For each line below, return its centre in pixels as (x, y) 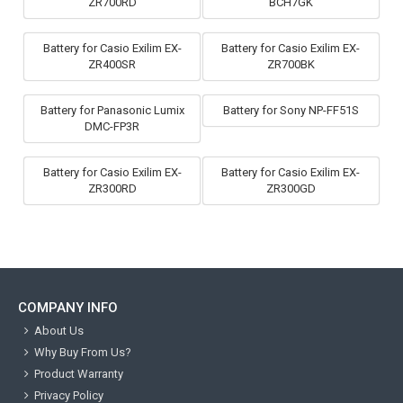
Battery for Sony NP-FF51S (291, 111)
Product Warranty (79, 374)
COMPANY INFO (68, 308)
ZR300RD (112, 189)
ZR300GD (291, 189)
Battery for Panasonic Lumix (112, 111)
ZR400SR (112, 65)
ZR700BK (291, 65)
